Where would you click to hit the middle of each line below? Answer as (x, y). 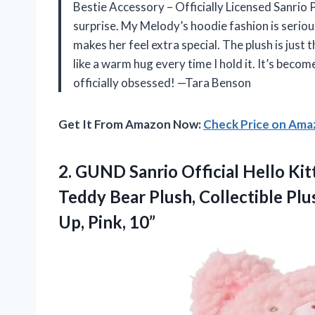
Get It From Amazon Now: (131, 124)
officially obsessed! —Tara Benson (162, 82)
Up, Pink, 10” (107, 221)
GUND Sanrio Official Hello (180, 171)
